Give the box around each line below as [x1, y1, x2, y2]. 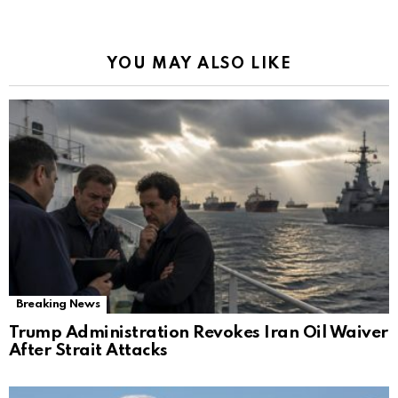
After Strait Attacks [9, 342, 168, 360]
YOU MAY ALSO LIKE [106, 56, 292, 73]
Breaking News [16, 298, 100, 311]
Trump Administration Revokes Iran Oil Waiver [9, 324, 388, 342]
